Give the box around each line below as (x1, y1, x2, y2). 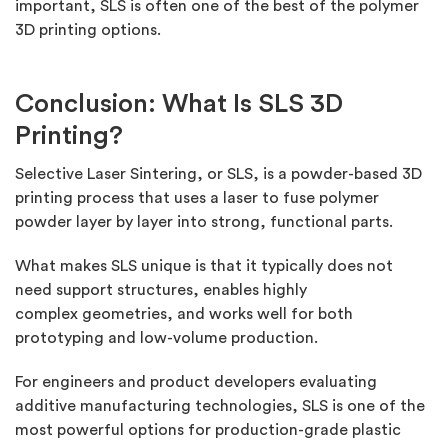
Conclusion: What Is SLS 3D (15, 91, 343, 118)
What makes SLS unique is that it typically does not (15, 258, 393, 275)
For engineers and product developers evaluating (15, 374, 377, 391)
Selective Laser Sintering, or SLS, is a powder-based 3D (15, 166, 422, 183)
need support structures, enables (15, 282, 259, 299)
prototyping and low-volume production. (15, 330, 318, 347)
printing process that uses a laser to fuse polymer (15, 190, 379, 207)
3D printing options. (15, 22, 161, 39)
